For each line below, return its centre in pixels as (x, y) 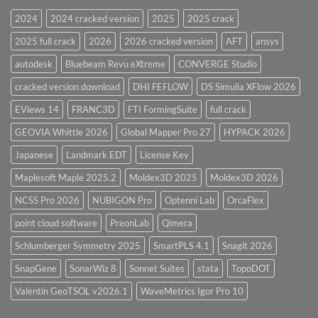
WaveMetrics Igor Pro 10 (192, 291)
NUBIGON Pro (122, 201)
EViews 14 (37, 110)
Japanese (34, 155)
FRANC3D (93, 110)
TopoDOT (251, 269)
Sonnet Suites (157, 269)
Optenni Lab (190, 201)
